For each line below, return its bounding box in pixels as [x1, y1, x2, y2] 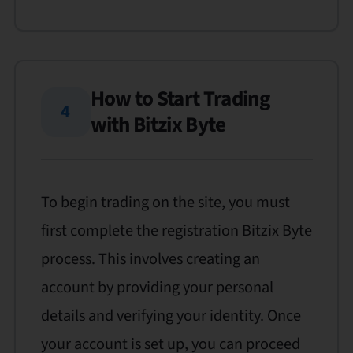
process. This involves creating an [40, 247, 260, 271]
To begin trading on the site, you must [40, 191, 290, 214]
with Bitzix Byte [90, 110, 226, 141]
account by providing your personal [40, 276, 273, 299]
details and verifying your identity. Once [40, 304, 301, 328]
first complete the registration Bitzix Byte [40, 219, 312, 243]
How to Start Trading [90, 84, 269, 115]
